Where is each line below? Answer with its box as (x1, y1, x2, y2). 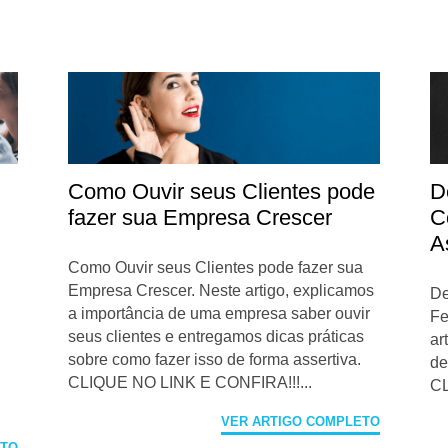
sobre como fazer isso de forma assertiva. (68, 351, 362, 369)
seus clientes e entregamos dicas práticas (68, 328, 365, 346)
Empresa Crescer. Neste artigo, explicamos (68, 282, 375, 300)
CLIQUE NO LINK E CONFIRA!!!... (68, 374, 313, 392)
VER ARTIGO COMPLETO (220, 414, 380, 430)
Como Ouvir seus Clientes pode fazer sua (68, 259, 364, 277)
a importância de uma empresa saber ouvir (68, 305, 371, 323)
